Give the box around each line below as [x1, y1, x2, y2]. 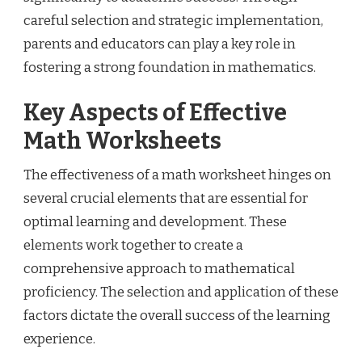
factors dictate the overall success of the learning [23, 307, 330, 325]
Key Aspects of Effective [23, 99, 287, 128]
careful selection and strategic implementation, [23, 12, 323, 30]
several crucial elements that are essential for [23, 190, 308, 208]
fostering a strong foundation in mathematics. [23, 59, 316, 77]
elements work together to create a [23, 237, 243, 255]
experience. [23, 330, 95, 348]
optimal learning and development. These [23, 213, 287, 231]
